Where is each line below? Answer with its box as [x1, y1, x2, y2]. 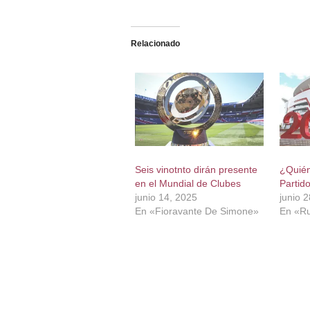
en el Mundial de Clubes [134, 177, 241, 189]
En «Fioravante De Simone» [134, 205, 259, 217]
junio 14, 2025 [134, 191, 197, 203]
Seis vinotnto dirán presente [134, 163, 257, 175]
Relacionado [130, 38, 180, 48]
